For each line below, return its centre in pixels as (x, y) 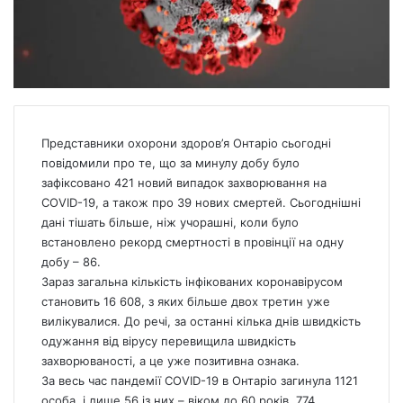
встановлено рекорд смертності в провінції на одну (193, 242)
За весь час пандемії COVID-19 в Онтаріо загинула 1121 (200, 381)
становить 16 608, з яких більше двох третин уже (186, 302)
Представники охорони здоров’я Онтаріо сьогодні (186, 143)
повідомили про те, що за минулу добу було (170, 163)
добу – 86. (71, 262)
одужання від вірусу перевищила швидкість (169, 341)
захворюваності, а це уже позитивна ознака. (170, 361)
